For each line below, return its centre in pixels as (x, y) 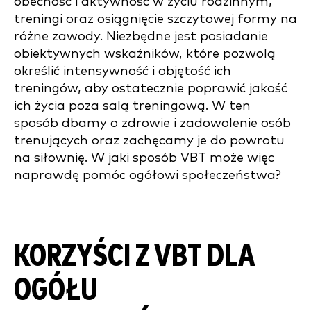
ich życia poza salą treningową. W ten (132, 106)
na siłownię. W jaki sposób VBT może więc (144, 158)
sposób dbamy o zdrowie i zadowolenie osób (152, 123)
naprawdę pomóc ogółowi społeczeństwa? (148, 175)
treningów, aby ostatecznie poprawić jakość (151, 89)
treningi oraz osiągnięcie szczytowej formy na (155, 19)
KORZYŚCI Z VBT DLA (134, 257)
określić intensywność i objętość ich (123, 71)
